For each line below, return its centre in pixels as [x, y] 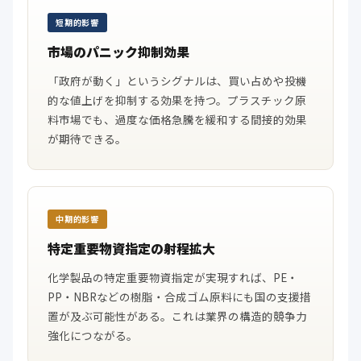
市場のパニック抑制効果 [118, 52]
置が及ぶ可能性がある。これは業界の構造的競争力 [177, 316]
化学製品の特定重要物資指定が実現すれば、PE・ [173, 277]
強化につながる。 [93, 335]
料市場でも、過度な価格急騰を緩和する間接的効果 [177, 119]
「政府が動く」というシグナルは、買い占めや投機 [177, 81]
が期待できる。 [87, 139]
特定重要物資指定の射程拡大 [131, 248]
